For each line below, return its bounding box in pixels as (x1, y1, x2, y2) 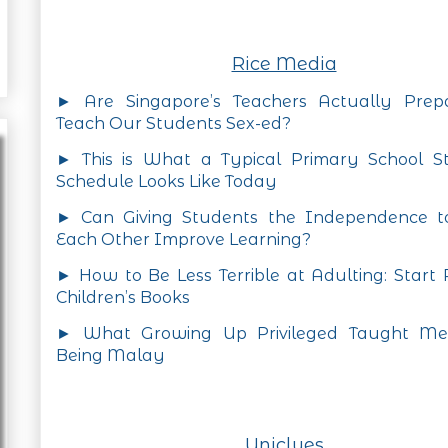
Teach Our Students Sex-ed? (56, 114, 291, 134)
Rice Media (231, 53, 337, 76)
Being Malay (56, 346, 165, 366)
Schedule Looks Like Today (56, 172, 277, 192)
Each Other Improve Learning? (56, 230, 311, 250)
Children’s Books (56, 288, 190, 308)
